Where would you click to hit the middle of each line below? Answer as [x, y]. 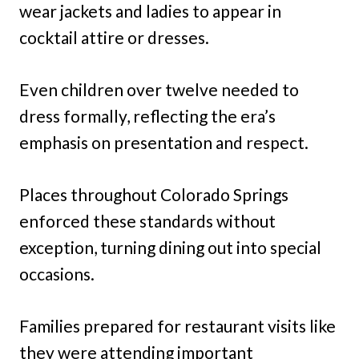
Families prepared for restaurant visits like [177, 325]
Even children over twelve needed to [159, 89]
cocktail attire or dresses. [114, 37]
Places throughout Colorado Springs [154, 194]
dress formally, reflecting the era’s [147, 115]
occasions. [57, 273]
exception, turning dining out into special [170, 247]
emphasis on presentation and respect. [164, 142]
